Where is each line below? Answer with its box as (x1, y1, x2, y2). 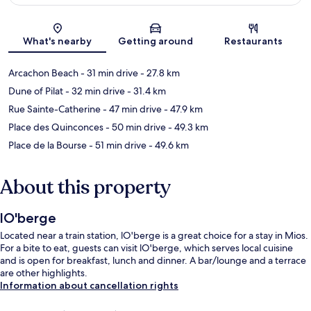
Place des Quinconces (8, 121, 103, 134)
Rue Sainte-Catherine (8, 103, 101, 116)
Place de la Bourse (8, 139, 87, 152)
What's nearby (23, 35, 92, 48)
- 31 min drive (78, 67, 138, 80)
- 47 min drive (101, 103, 162, 116)
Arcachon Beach (8, 67, 78, 80)
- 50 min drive (103, 121, 166, 134)
